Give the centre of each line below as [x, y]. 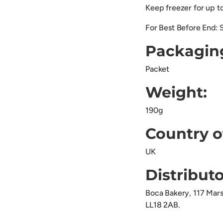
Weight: [176, 93]
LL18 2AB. [163, 205]
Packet [158, 69]
